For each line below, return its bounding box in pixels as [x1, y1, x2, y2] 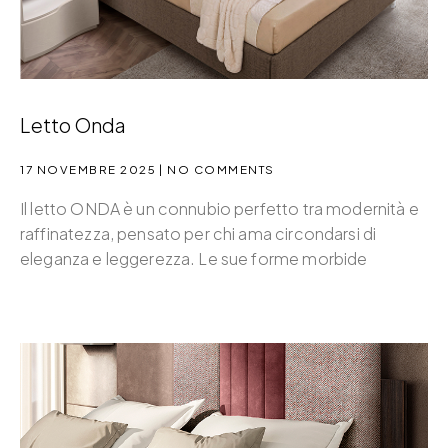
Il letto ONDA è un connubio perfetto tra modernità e [20, 198, 419, 220]
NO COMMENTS [163, 162, 275, 178]
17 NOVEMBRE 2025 [20, 162, 156, 178]
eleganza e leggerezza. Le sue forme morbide [20, 248, 368, 270]
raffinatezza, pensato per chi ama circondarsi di [20, 223, 377, 245]
